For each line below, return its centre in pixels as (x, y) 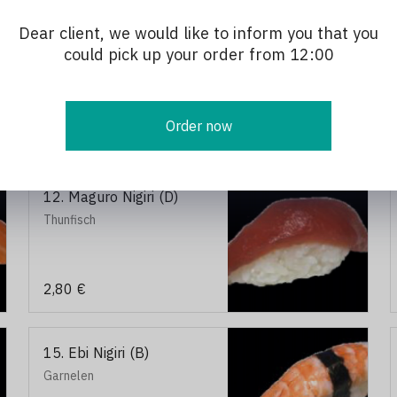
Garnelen (69, 376)
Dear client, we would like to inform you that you (198, 33)
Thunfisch (70, 220)
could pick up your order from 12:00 (198, 54)
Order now (198, 126)
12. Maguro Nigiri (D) (111, 197)
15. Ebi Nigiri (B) (96, 353)
